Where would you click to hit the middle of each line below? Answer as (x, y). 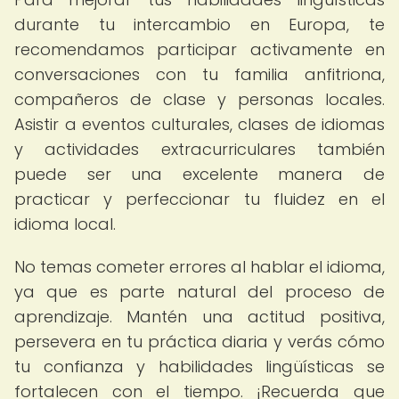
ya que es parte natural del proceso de (199, 292)
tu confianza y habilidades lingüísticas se (199, 366)
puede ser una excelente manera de (199, 174)
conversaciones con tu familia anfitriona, (199, 74)
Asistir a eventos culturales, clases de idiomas (199, 124)
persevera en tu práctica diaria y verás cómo (199, 342)
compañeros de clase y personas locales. (199, 99)
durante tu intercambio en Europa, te (199, 24)
